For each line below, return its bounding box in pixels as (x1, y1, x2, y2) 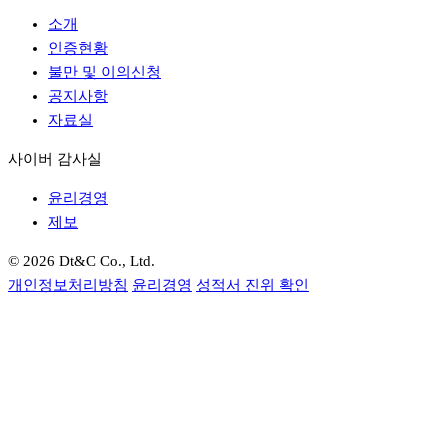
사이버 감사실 (8, 150, 102, 167)
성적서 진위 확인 (196, 276, 309, 293)
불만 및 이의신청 (48, 63, 161, 80)
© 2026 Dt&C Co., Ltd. (8, 252, 155, 269)
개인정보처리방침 (8, 276, 128, 293)
